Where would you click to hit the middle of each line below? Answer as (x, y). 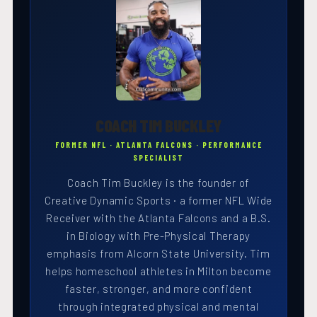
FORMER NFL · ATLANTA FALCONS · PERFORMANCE (158, 145)
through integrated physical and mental (158, 307)
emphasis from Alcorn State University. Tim (158, 254)
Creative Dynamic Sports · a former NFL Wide (158, 201)
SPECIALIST (158, 158)
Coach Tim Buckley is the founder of (158, 183)
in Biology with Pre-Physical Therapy (158, 236)
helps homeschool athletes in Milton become (158, 271)
